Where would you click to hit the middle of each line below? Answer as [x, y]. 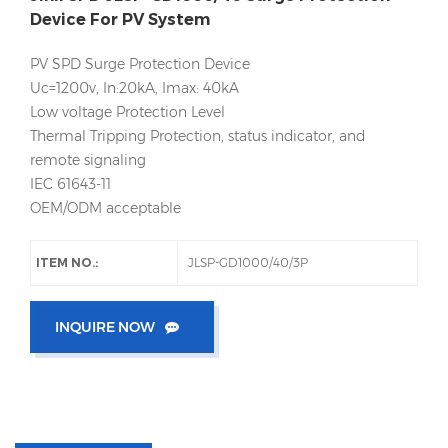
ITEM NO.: [67, 263]
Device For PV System [120, 20]
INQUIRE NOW [105, 327]
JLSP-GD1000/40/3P [247, 263]
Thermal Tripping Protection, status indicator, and [197, 136]
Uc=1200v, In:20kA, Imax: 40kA [134, 88]
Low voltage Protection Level [127, 112]
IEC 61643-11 [70, 184]
